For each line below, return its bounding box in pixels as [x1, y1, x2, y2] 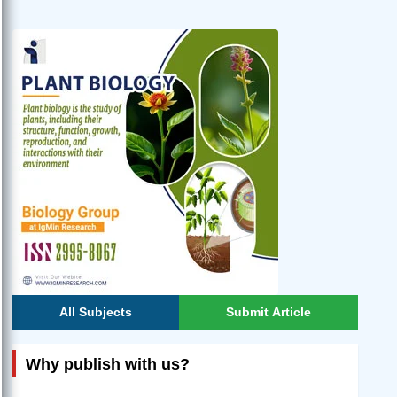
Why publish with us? [26, 355, 190, 374]
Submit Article [225, 305, 311, 320]
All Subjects [58, 305, 132, 320]
